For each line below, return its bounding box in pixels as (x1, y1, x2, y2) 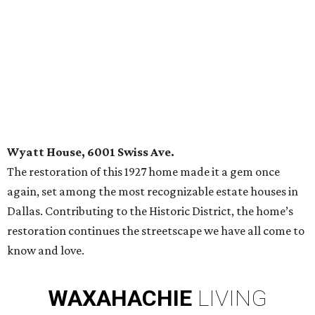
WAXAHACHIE (48, 285, 192, 312)
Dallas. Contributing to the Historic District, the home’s (7, 204, 293, 219)
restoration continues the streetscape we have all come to (7, 224, 304, 238)
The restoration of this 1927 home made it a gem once (7, 165, 280, 179)
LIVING (198, 285, 267, 312)
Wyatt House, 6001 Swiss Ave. (7, 145, 174, 160)
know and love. (7, 243, 84, 258)
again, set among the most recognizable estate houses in (7, 184, 298, 199)
